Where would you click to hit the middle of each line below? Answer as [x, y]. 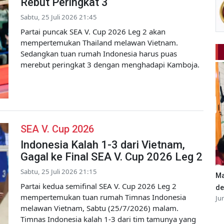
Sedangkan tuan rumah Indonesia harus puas [99, 54]
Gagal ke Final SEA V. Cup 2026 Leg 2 [111, 157]
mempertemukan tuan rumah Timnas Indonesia [103, 197]
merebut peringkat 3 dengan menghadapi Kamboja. [110, 65]
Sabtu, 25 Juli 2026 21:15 [59, 172]
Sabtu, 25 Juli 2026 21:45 [59, 17]
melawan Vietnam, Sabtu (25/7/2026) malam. [99, 208]
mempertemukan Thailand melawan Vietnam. [99, 43]
